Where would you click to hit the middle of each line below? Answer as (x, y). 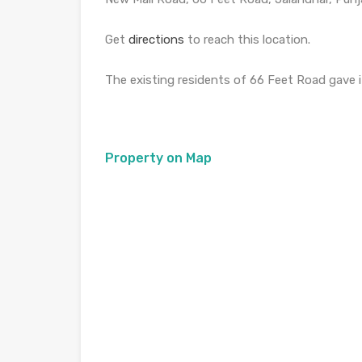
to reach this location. (247, 40)
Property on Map (158, 158)
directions (156, 40)
